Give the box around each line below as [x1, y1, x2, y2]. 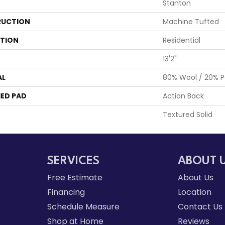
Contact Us [178, 201, 223, 212]
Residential [163, 35, 200, 45]
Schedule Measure [47, 201, 120, 212]
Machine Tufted [163, 17, 219, 27]
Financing [47, 186, 85, 198]
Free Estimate [47, 172, 102, 183]
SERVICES [47, 155, 99, 167]
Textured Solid [163, 109, 212, 120]
